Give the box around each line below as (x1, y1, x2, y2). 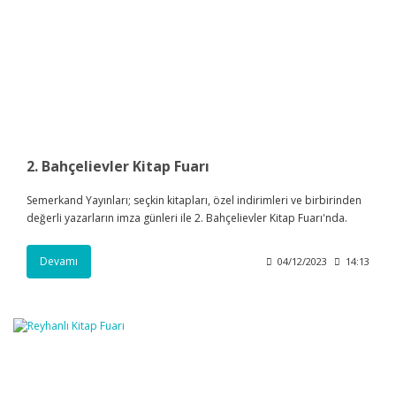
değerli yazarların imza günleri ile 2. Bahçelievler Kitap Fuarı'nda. (27, 209, 347, 225)
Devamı (40, 253, 78, 269)
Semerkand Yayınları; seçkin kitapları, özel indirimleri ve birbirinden (27, 192, 362, 208)
